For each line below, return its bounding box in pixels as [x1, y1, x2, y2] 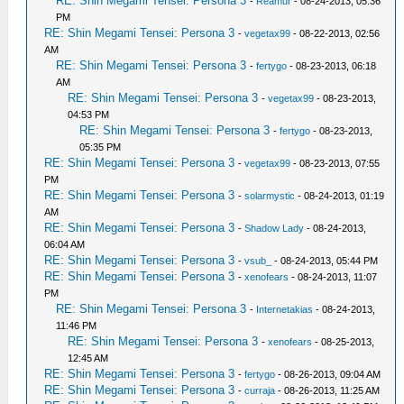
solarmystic [244, 189, 296, 201]
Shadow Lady [244, 222, 305, 234]
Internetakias [256, 303, 314, 315]
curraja [244, 384, 276, 396]
